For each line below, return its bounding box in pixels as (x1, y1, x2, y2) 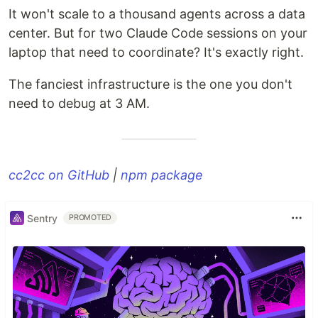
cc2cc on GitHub (9, 168, 109, 183)
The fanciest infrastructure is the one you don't (9, 77, 292, 92)
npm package (121, 168, 203, 183)
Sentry (27, 212, 57, 224)
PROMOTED (69, 213, 112, 223)
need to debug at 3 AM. (9, 96, 150, 111)
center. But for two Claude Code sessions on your (9, 26, 307, 41)
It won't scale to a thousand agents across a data (9, 6, 305, 22)
